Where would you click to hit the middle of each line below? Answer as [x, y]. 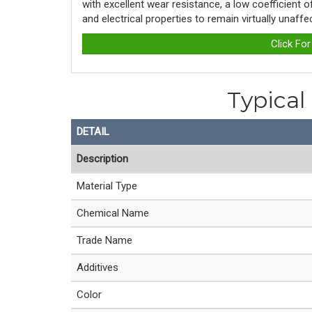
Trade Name [104, 240]
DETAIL [93, 132]
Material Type [107, 186]
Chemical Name [113, 213]
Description [102, 159]
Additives [97, 267]
